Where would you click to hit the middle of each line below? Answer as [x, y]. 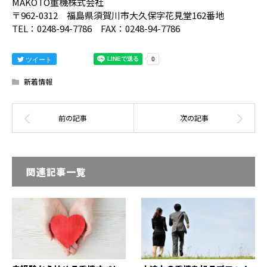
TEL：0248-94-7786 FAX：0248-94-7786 [96, 28]
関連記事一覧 [56, 171]
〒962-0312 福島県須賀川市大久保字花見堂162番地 [118, 15]
